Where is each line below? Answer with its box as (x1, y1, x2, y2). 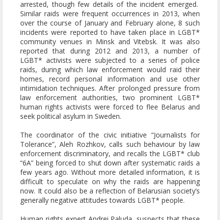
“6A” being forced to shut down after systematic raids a (20, 158, 200, 168)
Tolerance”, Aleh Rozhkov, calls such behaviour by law (20, 139, 200, 149)
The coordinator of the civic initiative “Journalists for (20, 130, 200, 140)
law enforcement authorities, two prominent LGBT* (20, 93, 200, 103)
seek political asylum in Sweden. (20, 111, 121, 121)
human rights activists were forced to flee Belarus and (20, 102, 200, 112)
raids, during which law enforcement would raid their (20, 65, 200, 75)
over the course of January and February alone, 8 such (20, 18, 200, 28)
